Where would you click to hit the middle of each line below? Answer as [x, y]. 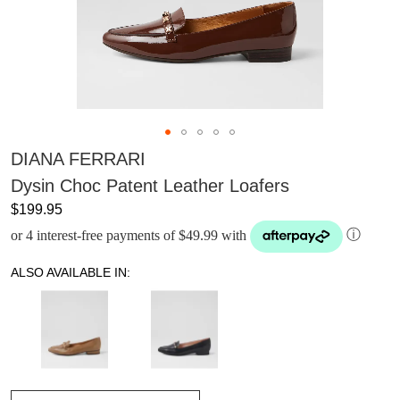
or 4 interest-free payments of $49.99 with [129, 235]
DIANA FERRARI [78, 158]
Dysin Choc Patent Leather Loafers [150, 185]
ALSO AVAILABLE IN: [71, 272]
